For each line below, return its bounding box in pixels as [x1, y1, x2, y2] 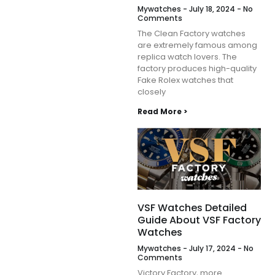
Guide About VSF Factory [137, 213, 261, 228]
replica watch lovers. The [137, 51, 237, 63]
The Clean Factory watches [137, 28, 246, 40]
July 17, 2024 [187, 243, 238, 254]
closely [137, 86, 166, 98]
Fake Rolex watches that [137, 74, 233, 87]
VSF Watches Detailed [137, 201, 247, 215]
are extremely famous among [137, 39, 257, 52]
